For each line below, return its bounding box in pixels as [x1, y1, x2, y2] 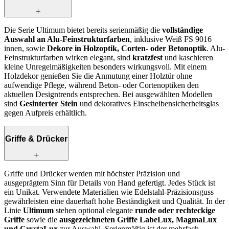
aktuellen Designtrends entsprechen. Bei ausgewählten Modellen [4, 89, 212, 99]
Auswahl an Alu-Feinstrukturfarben [4, 34, 130, 43]
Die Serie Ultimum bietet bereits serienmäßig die [4, 25, 162, 34]
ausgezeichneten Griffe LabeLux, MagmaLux [59, 215, 217, 224]
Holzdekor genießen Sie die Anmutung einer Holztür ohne [4, 71, 192, 80]
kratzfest [132, 53, 163, 62]
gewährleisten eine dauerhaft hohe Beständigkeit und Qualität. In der [4, 197, 225, 206]
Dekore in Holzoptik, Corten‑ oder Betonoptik [47, 43, 207, 53]
